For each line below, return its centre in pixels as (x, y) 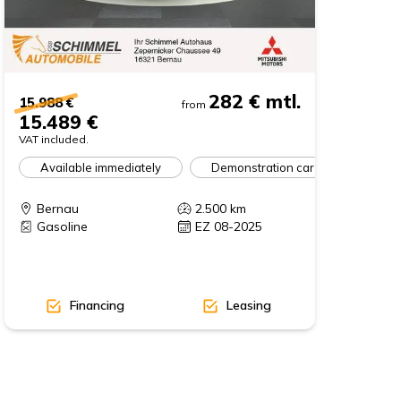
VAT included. (54, 140)
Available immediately (101, 167)
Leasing (249, 306)
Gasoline (63, 227)
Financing (98, 306)
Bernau (58, 209)
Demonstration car (263, 167)
